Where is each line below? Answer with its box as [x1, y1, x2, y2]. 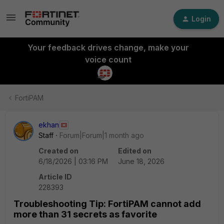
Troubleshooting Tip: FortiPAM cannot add [13, 198, 201, 209]
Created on [38, 146, 78, 155]
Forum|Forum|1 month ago [59, 131, 144, 139]
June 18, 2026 [118, 157, 164, 165]
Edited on [118, 146, 151, 155]
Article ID [38, 172, 72, 181]
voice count [84, 54, 131, 64]
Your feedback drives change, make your [27, 42, 189, 52]
